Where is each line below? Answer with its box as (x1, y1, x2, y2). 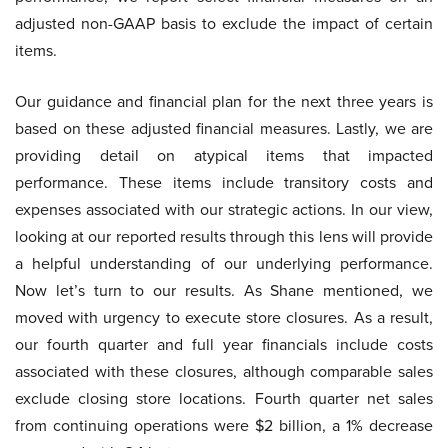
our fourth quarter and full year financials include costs (15, 333, 433, 357)
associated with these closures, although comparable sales (15, 360, 433, 384)
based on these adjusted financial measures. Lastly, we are (15, 117, 433, 141)
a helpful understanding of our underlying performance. (15, 252, 433, 276)
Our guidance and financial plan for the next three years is (15, 90, 433, 114)
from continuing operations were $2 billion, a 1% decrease (15, 414, 433, 438)
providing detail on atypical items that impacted (15, 144, 433, 168)
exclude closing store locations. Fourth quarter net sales (15, 387, 433, 411)
